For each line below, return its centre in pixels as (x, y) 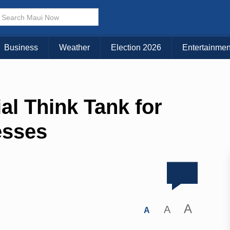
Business (21, 48)
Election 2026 (136, 48)
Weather (74, 48)
